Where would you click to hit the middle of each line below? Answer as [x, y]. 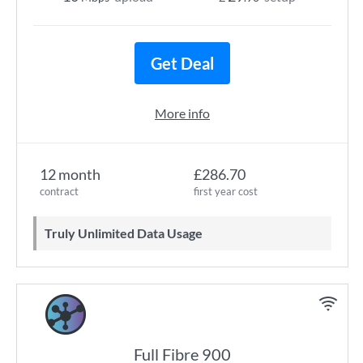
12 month [70, 174]
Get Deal [182, 63]
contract [59, 191]
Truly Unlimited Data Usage [127, 233]
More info [182, 113]
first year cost [226, 191]
